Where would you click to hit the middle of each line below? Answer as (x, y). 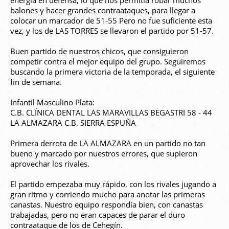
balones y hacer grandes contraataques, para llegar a (103, 10)
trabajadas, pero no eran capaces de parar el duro (98, 215)
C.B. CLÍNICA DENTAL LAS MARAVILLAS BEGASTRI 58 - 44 (111, 113)
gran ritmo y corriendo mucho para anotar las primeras (108, 194)
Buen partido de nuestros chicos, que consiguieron (99, 51)
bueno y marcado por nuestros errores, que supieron (104, 154)
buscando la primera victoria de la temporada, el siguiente (112, 72)
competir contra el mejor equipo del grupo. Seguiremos (108, 62)
